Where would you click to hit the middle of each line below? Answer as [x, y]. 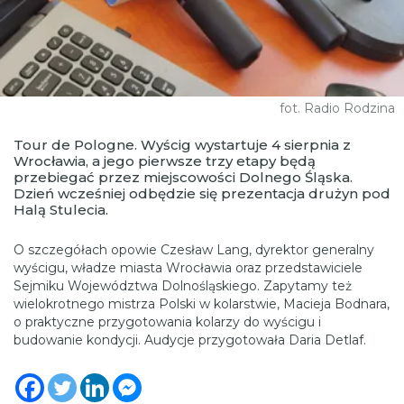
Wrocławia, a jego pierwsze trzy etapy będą [165, 161]
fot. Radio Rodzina [337, 109]
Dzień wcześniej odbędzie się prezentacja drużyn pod [202, 194]
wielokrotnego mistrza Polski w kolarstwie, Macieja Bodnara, [202, 304]
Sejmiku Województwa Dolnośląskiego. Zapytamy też [183, 286]
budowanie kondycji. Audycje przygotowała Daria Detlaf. [190, 340]
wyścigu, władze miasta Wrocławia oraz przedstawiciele [188, 268]
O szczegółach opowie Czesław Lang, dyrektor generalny [194, 250]
